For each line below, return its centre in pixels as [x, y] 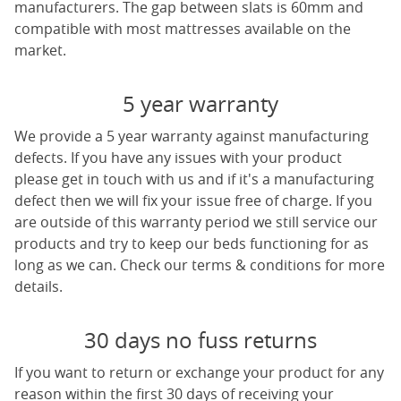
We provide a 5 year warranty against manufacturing [192, 136]
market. [40, 50]
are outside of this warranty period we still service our [196, 222]
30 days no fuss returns [200, 340]
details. [38, 286]
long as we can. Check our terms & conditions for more [200, 265]
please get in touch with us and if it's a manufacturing [194, 179]
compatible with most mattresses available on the [183, 29]
